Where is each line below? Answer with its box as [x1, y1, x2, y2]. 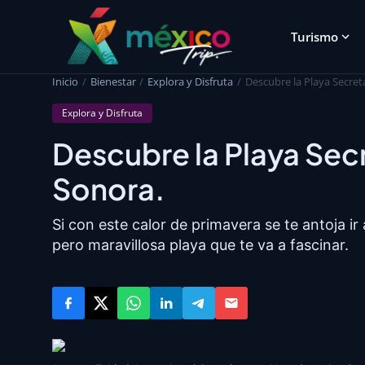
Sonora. [52, 170, 165, 207]
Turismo [291, 29, 338, 45]
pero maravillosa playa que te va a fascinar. [52, 236, 349, 253]
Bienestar [90, 74, 136, 89]
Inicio [52, 74, 78, 89]
